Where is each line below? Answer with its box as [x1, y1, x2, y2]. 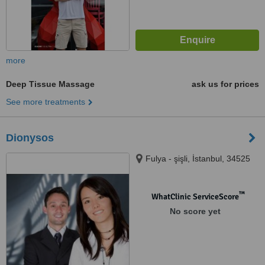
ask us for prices [192, 79, 259, 89]
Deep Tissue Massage [6, 79, 95, 89]
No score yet [169, 206, 221, 216]
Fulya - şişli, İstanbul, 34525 [146, 154, 250, 163]
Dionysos [6, 132, 54, 144]
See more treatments [6, 97, 85, 106]
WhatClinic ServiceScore [151, 192, 239, 202]
